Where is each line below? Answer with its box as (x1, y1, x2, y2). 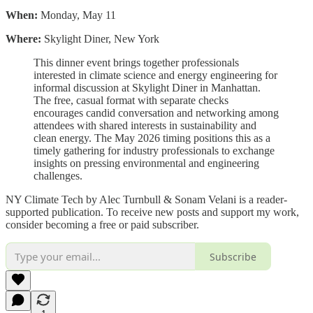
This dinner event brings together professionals (34, 57, 239, 69)
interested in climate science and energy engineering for (34, 69, 277, 82)
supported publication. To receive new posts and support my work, (6, 206, 299, 219)
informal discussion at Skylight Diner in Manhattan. (34, 82, 261, 94)
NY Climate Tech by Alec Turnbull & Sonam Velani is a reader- (6, 194, 287, 206)
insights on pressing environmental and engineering (34, 157, 259, 170)
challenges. (34, 170, 82, 182)
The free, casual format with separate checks (34, 94, 228, 107)
